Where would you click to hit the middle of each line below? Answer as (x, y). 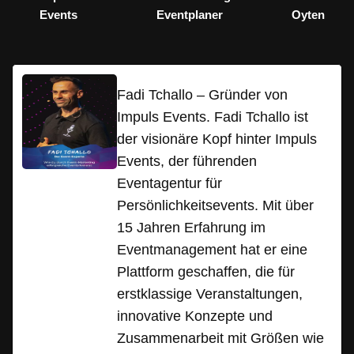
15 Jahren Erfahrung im (191, 228)
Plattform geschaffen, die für (206, 272)
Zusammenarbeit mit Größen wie (220, 339)
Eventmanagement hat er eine (212, 250)
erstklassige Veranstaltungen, (210, 294)
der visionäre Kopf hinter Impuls (217, 139)
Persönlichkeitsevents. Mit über (215, 206)
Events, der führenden (187, 162)
